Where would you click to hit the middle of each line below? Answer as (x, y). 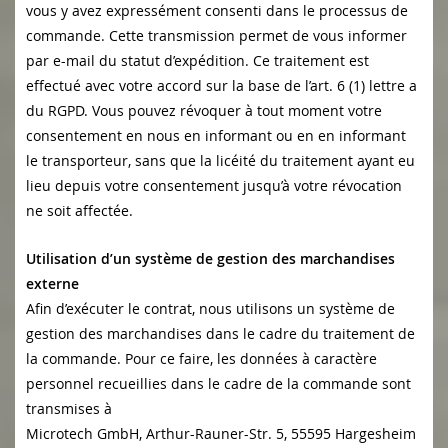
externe (52, 284)
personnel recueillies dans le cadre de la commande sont (218, 384)
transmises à (69, 409)
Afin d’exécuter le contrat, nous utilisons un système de (210, 309)
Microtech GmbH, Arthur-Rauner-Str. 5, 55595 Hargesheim (223, 434)
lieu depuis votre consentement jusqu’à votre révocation (214, 186)
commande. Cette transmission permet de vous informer (216, 36)
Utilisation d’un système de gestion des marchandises (210, 259)
